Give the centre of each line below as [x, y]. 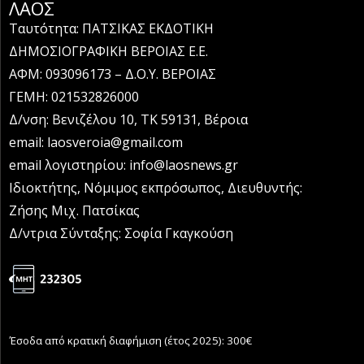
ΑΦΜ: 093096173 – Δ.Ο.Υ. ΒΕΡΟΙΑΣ [113, 74]
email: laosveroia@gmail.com [96, 142]
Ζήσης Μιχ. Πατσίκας [74, 210]
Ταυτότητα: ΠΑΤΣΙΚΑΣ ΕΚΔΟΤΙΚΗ [111, 28]
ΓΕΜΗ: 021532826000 [74, 97]
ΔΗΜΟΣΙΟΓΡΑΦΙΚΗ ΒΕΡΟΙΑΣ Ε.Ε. [108, 51]
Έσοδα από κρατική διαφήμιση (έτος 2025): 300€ [130, 340]
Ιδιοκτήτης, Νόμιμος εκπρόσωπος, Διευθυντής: [156, 188]
